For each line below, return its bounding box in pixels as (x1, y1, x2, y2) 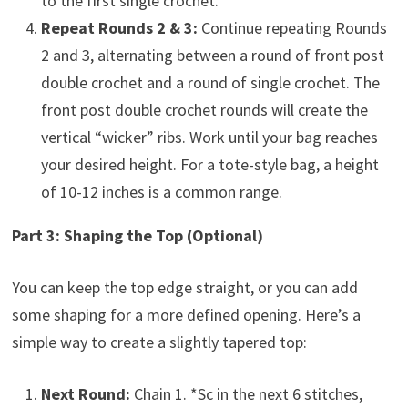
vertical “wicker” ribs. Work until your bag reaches (40, 127, 378, 148)
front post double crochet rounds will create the (40, 99, 368, 121)
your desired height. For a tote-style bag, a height (40, 154, 379, 176)
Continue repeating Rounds (197, 17, 387, 39)
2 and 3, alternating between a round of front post (40, 45, 384, 66)
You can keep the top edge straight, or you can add (11, 277, 358, 299)
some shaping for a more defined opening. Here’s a (11, 304, 361, 326)
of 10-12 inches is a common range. (40, 181, 282, 203)
